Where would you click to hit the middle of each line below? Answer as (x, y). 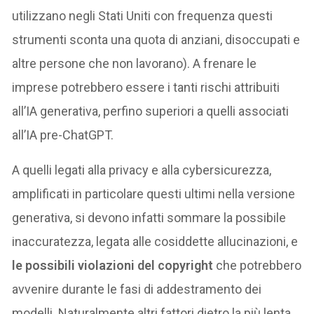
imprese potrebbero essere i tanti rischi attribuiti (146, 87)
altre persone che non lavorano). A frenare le (135, 63)
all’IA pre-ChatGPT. (63, 135)
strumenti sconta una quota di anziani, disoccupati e (156, 39)
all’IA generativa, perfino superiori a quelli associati (151, 111)
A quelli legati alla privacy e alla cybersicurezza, (142, 170)
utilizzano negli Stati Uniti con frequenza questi (143, 15)
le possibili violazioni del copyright (114, 265)
